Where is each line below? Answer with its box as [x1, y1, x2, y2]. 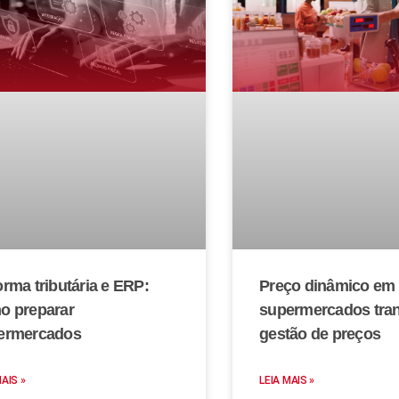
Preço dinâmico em [259, 276, 395, 295]
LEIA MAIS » [259, 373, 315, 387]
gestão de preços [259, 324, 381, 343]
